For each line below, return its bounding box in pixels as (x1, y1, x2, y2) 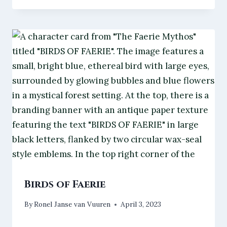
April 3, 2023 (121, 200, 162, 209)
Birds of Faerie (24, 177, 105, 191)
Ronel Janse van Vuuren (34, 200, 111, 209)
